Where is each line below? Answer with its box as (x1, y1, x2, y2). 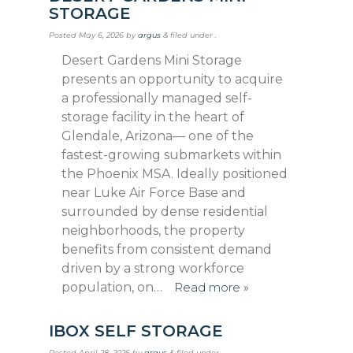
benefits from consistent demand (61, 241, 273, 257)
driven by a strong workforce (61, 260, 245, 276)
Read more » (173, 279, 249, 295)
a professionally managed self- (61, 90, 253, 106)
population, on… (61, 279, 166, 295)
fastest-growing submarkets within (61, 147, 282, 162)
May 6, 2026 (79, 31, 124, 40)
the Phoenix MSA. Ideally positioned (61, 165, 288, 181)
